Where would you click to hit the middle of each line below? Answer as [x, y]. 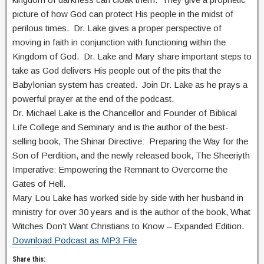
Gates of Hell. [39, 184]
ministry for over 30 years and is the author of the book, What [131, 212]
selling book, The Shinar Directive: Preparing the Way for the [130, 141]
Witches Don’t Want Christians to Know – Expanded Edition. [128, 226]
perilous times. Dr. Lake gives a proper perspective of [117, 28]
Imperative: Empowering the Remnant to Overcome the [120, 170]
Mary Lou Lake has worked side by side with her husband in [128, 198]
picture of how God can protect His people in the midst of [123, 14]
